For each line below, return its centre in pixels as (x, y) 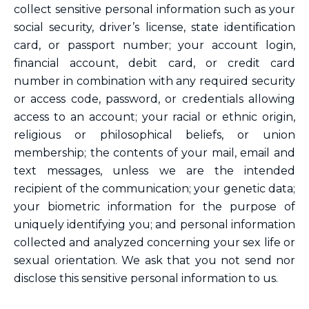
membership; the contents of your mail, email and (154, 153)
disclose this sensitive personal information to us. (146, 278)
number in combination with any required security (154, 81)
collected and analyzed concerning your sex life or (154, 242)
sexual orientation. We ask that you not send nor (154, 260)
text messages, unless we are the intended (154, 171)
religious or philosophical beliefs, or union (154, 135)
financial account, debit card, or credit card (154, 63)
